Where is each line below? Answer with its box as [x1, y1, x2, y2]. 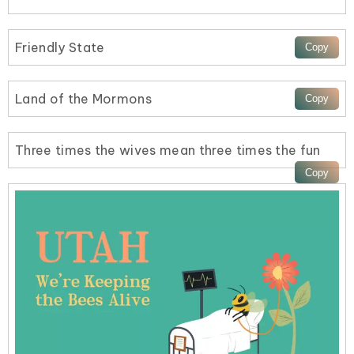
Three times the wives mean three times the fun [15, 142, 321, 159]
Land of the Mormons [15, 91, 153, 107]
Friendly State [15, 39, 105, 55]
